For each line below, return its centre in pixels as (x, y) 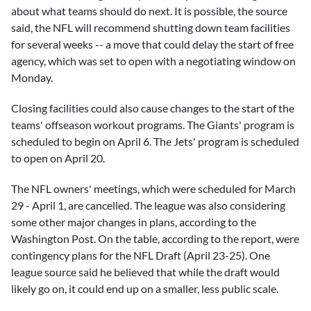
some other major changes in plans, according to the (134, 222)
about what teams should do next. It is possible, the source (149, 10)
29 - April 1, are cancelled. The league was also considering (148, 205)
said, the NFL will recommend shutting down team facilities (151, 27)
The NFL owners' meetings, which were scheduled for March (153, 189)
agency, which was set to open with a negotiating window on (153, 60)
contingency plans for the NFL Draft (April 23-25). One (141, 255)
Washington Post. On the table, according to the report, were (155, 239)
